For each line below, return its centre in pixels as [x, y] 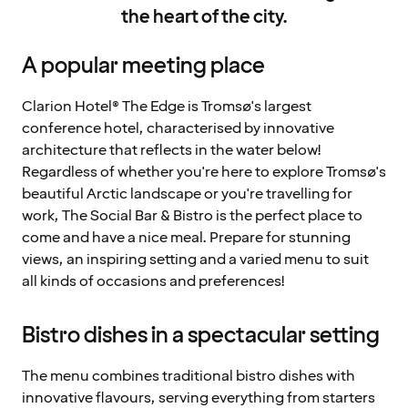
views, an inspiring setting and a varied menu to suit [195, 259]
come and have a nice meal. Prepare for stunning [186, 237]
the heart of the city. [204, 17]
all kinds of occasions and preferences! [153, 281]
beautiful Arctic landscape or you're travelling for [187, 194]
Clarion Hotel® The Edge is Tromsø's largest [167, 106]
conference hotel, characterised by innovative [178, 128]
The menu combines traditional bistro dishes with [189, 376]
